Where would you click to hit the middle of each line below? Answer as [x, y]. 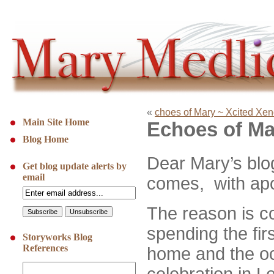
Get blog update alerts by [75, 166]
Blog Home [46, 139]
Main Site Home [56, 122]
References [45, 248]
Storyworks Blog [57, 237]
